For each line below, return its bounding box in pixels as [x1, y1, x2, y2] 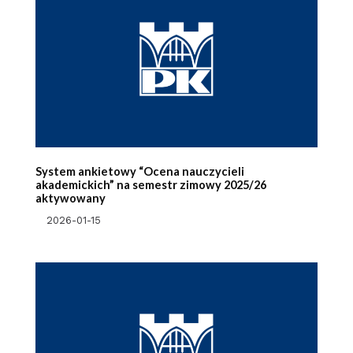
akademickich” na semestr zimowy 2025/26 [35, 178, 266, 192]
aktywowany [35, 191, 106, 206]
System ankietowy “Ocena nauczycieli [35, 165, 244, 179]
